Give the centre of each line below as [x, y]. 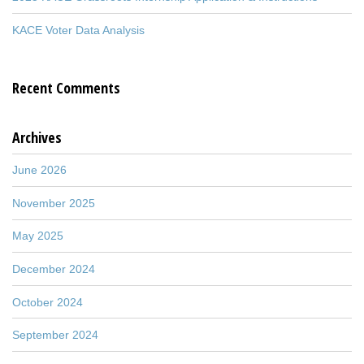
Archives [37, 137]
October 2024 [48, 302]
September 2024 [55, 335]
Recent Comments [66, 87]
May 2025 [38, 236]
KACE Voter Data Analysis [78, 30]
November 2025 [54, 203]
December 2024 [54, 269]
